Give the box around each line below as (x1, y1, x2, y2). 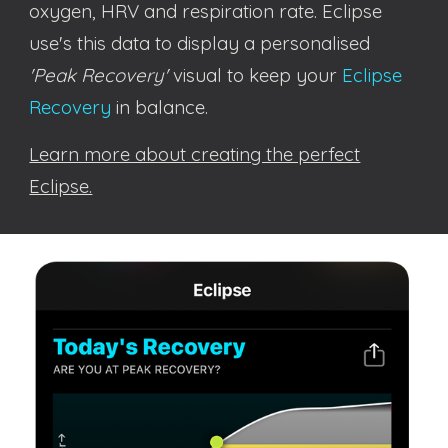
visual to (168, 63, 250, 87)
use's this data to (29, 31, 178, 55)
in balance (111, 95, 206, 119)
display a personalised (177, 31, 371, 55)
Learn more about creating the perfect (29, 142, 361, 166)
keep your (249, 63, 343, 87)
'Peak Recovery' (29, 63, 169, 87)
